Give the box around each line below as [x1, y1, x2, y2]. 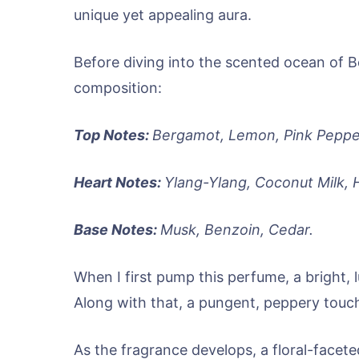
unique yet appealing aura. [74, 6, 252, 23]
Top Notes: [74, 127, 152, 143]
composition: [74, 79, 162, 96]
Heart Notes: [74, 174, 164, 191]
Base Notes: [74, 221, 160, 238]
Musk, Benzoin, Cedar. [160, 221, 313, 238]
